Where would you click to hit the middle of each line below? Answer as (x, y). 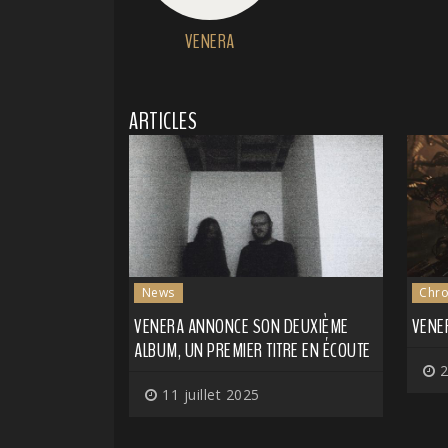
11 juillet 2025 (208, 395)
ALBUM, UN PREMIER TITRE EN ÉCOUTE (252, 351)
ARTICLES (163, 120)
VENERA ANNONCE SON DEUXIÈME (241, 327)
